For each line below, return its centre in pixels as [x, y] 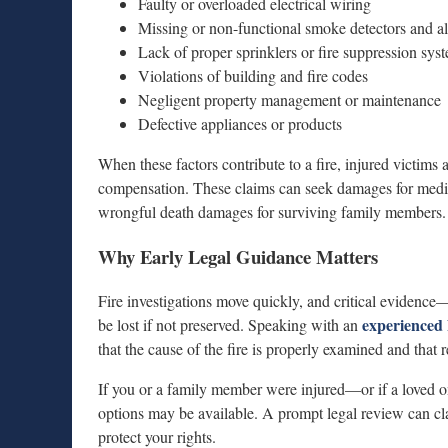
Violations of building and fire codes [253, 75]
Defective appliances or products [240, 123]
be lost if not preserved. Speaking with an [228, 325]
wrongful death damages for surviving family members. [272, 211]
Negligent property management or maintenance [289, 99]
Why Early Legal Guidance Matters [238, 256]
